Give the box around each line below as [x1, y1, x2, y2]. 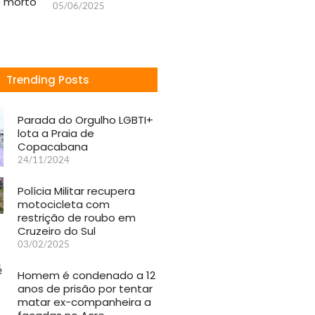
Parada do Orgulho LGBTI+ [18, 112, 154, 127]
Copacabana [18, 139, 89, 154]
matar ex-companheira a [18, 295, 152, 310]
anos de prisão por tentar [18, 281, 153, 297]
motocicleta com [18, 197, 110, 212]
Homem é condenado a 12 [18, 268, 156, 283]
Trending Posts [6, 72, 89, 87]
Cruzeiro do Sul [18, 224, 99, 239]
